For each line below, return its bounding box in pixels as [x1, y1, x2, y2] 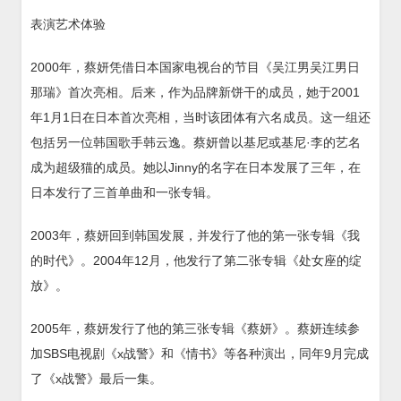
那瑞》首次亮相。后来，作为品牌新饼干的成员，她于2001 [30, 84, 360, 99]
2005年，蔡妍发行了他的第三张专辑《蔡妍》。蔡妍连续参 [30, 320, 360, 336]
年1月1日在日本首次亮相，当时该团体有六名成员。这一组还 [30, 109, 371, 124]
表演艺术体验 [30, 16, 106, 31]
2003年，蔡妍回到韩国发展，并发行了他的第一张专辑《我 [30, 227, 360, 243]
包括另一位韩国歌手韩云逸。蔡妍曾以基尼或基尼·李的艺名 [30, 134, 361, 149]
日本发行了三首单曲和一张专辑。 [30, 184, 218, 200]
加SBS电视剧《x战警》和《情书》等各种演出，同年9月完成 [30, 346, 369, 361]
